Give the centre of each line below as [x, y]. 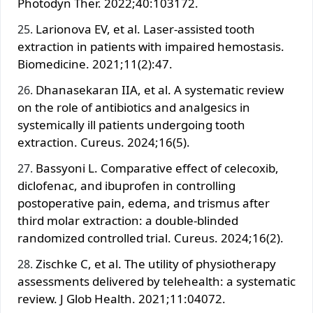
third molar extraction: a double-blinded [128, 220]
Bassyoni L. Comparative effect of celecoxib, [157, 168]
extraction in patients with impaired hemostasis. [151, 46]
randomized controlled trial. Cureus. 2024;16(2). [151, 238]
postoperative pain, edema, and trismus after [144, 203]
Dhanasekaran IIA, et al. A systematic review [160, 89]
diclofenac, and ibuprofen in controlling [126, 185]
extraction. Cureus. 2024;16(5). [104, 142]
